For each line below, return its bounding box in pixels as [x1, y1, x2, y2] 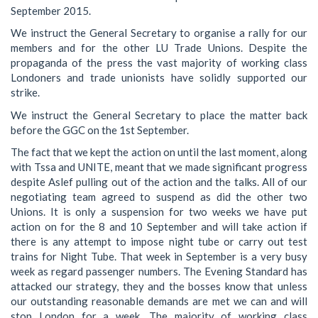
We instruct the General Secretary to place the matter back [11, 108, 307, 121]
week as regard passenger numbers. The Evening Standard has [11, 265, 307, 278]
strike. [11, 86, 40, 99]
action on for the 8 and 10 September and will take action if [11, 220, 307, 233]
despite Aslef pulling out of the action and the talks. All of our [11, 175, 307, 188]
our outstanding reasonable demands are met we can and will [11, 295, 307, 307]
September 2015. [11, 4, 91, 17]
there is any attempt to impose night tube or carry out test [11, 235, 307, 248]
